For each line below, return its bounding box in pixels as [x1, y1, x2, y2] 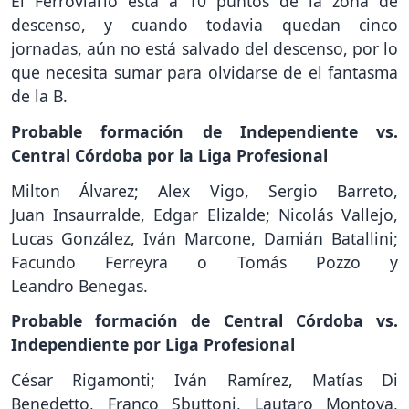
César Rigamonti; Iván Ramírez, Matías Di [11, 369, 398, 392]
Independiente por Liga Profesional [11, 333, 295, 356]
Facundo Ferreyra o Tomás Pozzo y [11, 250, 398, 273]
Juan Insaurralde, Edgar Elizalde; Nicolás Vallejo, [11, 203, 398, 225]
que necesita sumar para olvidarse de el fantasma [11, 61, 398, 84]
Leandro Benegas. [11, 274, 148, 297]
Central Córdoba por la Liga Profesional [11, 143, 328, 166]
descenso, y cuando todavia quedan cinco [11, 14, 398, 37]
